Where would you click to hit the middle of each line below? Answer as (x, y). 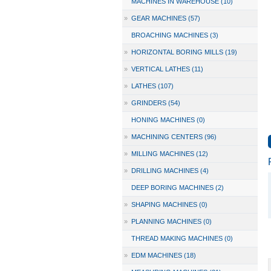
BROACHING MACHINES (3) (175, 35)
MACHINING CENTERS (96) (174, 137)
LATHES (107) (152, 86)
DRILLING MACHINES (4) (170, 171)
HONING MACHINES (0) (168, 120)
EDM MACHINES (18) (163, 255)
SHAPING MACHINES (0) (169, 204)
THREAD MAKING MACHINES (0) (182, 238)
